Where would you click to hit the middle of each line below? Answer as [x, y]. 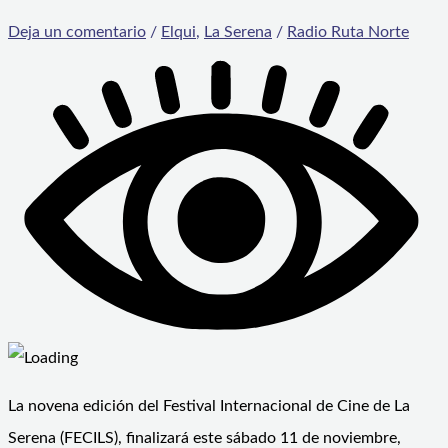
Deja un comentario [77, 31]
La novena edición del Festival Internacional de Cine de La [209, 405]
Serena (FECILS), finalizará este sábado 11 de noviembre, [204, 437]
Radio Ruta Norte [348, 31]
